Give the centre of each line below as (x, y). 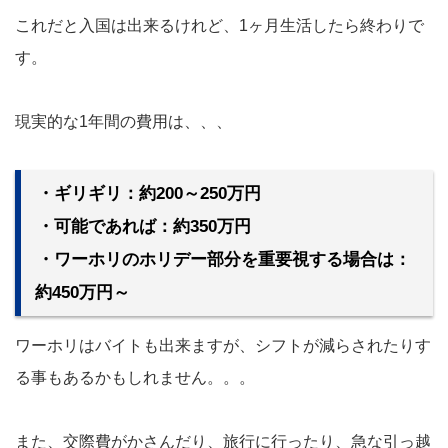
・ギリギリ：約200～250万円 (149, 194)
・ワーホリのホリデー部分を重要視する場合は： (224, 260)
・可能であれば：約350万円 (144, 227)
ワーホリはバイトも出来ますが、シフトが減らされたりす (223, 346)
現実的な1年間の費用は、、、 (123, 122)
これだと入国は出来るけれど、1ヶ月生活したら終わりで (219, 26)
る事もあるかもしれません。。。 (135, 378)
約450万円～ (82, 293)
